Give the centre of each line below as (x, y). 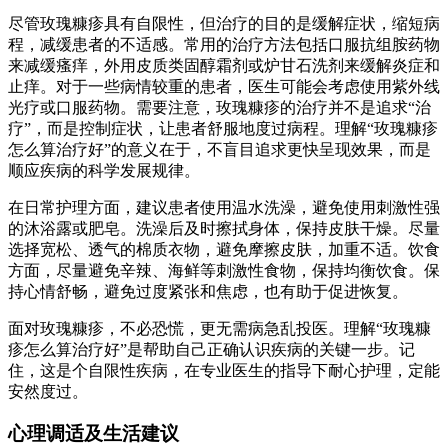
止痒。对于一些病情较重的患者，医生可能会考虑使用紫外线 (224, 86)
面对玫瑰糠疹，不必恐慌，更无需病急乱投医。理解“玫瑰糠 (219, 328)
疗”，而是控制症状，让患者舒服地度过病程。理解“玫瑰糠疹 (223, 128)
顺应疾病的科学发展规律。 (104, 170)
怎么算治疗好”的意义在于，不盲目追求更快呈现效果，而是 (219, 149)
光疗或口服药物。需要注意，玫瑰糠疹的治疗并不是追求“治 (219, 107)
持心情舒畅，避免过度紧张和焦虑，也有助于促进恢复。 (208, 291)
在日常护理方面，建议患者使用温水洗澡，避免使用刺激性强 (224, 207)
